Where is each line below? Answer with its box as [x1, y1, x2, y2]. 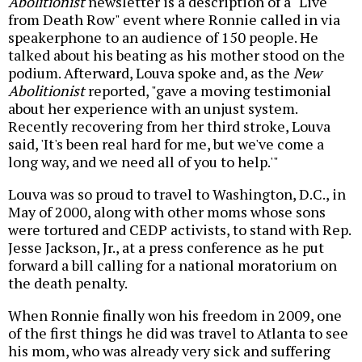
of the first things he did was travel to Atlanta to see [8, 323, 348, 343]
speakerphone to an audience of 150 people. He [8, 27, 318, 48]
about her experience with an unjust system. [8, 99, 297, 119]
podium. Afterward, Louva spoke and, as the [8, 63, 293, 83]
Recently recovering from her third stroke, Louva [8, 116, 330, 137]
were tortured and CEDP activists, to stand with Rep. [8, 220, 351, 240]
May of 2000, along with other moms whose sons [8, 202, 326, 222]
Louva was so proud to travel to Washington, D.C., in [8, 184, 346, 204]
